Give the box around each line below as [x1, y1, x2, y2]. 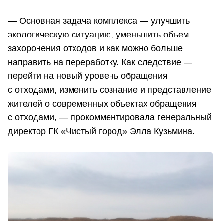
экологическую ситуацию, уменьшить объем [8, 29, 189, 39]
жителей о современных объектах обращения [8, 98, 197, 109]
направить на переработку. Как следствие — [8, 57, 192, 67]
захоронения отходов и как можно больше [8, 43, 183, 53]
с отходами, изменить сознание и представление [8, 84, 211, 95]
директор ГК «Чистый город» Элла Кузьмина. [8, 126, 195, 136]
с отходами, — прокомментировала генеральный [8, 112, 212, 122]
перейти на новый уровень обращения [8, 71, 168, 81]
